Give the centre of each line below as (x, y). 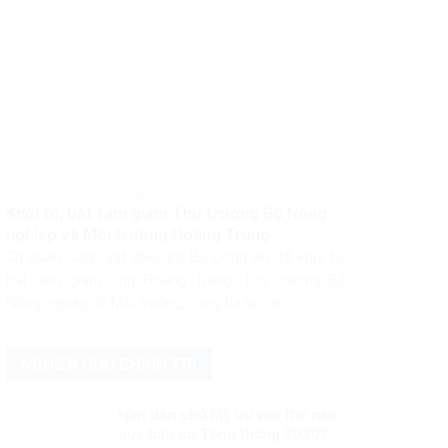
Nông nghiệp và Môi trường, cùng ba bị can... (149, 304)
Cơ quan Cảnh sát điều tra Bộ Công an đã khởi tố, (176, 258)
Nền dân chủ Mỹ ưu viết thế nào (227, 414)
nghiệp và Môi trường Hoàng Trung (137, 234)
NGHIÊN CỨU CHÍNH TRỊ (108, 364)
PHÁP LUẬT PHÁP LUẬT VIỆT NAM (77, 196)
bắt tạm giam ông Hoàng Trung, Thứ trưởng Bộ (176, 281)
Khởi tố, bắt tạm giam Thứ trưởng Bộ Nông (166, 213)
